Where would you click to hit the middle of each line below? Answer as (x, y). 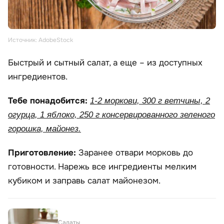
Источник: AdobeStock (40, 40)
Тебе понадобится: (49, 101)
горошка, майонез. (44, 129)
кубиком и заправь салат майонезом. (84, 181)
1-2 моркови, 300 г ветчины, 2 (150, 101)
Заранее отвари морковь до (136, 153)
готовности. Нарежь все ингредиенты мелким (102, 167)
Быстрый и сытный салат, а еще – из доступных (105, 63)
